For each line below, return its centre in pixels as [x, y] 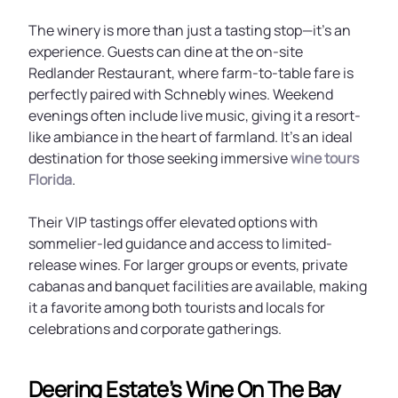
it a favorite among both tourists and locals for [177, 307]
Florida [50, 179]
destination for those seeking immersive [159, 158]
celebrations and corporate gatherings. [155, 329]
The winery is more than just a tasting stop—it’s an [190, 30]
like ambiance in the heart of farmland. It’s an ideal [191, 137]
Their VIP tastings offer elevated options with [173, 222]
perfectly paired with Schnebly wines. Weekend [181, 94]
